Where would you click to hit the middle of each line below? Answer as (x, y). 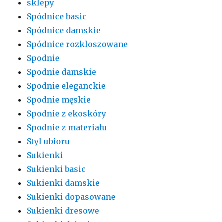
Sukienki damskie (63, 183)
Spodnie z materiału (67, 127)
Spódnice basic (57, 16)
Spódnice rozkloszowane (78, 44)
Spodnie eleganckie (66, 85)
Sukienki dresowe (63, 210)
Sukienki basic (56, 169)
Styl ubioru (49, 141)
